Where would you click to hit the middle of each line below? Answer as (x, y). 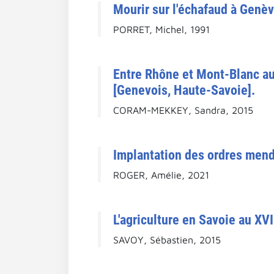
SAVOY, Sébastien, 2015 (167, 239)
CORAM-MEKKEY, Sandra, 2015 (183, 110)
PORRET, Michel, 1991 (161, 29)
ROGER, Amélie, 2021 (161, 175)
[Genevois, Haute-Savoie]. (184, 90)
